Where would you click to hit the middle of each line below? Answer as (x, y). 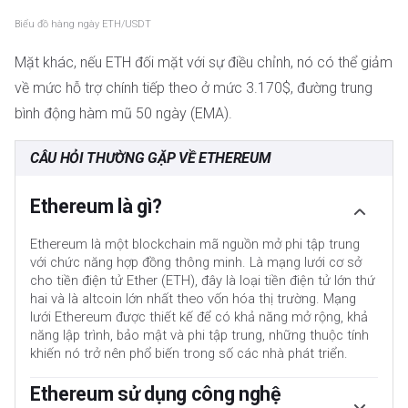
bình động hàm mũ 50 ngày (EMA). (123, 114)
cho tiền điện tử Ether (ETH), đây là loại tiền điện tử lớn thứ (203, 280)
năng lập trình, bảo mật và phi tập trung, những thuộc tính (199, 335)
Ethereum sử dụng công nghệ (156, 393)
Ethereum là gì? (96, 206)
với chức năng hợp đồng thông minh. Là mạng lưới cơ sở (196, 262)
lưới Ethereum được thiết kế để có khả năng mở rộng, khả (199, 316)
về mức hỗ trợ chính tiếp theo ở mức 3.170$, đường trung (194, 88)
